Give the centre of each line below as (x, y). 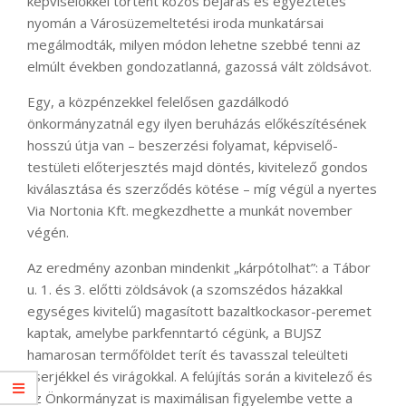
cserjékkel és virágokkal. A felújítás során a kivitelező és (200, 377)
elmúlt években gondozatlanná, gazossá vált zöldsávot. (199, 67)
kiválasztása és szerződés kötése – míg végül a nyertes (202, 189)
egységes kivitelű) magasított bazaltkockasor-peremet (199, 311)
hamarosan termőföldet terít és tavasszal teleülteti (188, 355)
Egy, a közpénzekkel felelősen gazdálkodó (158, 102)
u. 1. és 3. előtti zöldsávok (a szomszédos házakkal (185, 290)
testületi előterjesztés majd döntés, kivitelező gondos (198, 167)
